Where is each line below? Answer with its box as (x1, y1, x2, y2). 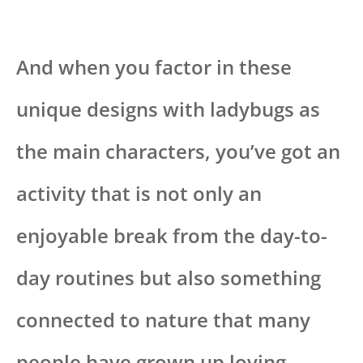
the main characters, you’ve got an (16, 137, 340, 164)
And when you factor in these (16, 53, 292, 80)
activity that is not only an (16, 179, 262, 207)
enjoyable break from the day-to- (16, 221, 327, 249)
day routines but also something (16, 263, 321, 291)
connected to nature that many (16, 305, 310, 333)
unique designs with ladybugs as (16, 95, 320, 122)
